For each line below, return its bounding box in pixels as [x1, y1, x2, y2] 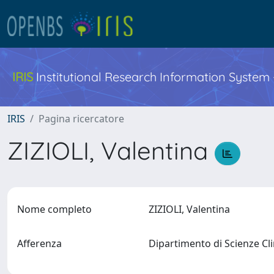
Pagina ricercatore [39, 112, 124, 125]
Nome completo [17, 202, 92, 216]
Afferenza [17, 237, 62, 250]
